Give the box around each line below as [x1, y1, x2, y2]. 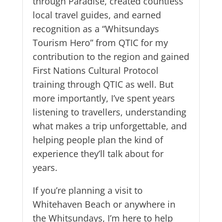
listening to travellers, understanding [32, 106, 186, 118]
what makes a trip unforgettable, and [32, 119, 187, 132]
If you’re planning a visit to [32, 184, 143, 196]
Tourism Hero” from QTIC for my [32, 36, 168, 49]
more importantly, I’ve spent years [32, 92, 175, 104]
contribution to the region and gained [32, 50, 189, 62]
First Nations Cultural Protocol [32, 64, 159, 76]
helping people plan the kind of [32, 133, 163, 146]
